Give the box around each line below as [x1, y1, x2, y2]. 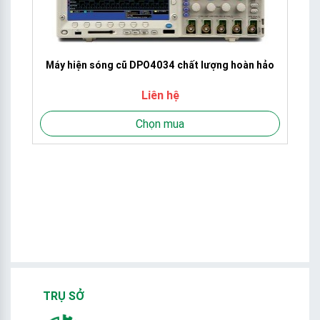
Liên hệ [141, 87, 179, 102]
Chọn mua [136, 116, 184, 131]
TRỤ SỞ [43, 289, 84, 304]
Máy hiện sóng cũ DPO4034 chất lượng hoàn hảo [46, 58, 274, 71]
